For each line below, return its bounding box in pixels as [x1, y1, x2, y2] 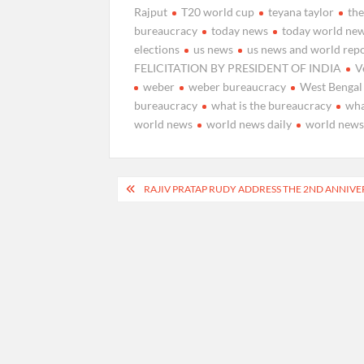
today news [211, 23, 269, 37]
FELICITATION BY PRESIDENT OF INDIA [134, 60, 342, 75]
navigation [108, 202, 210, 230]
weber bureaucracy [188, 79, 287, 93]
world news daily [206, 116, 292, 131]
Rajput [134, 4, 168, 19]
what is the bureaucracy [211, 97, 332, 112]
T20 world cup [181, 4, 255, 19]
